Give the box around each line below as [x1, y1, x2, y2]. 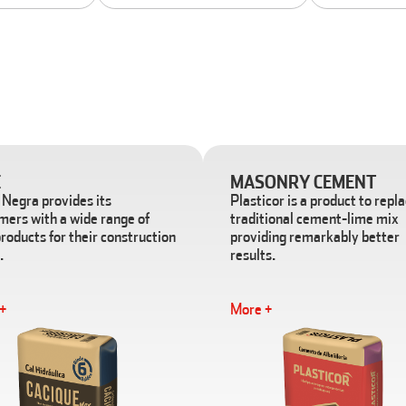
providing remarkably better [229, 226, 400, 246]
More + [229, 298, 272, 319]
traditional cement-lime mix [229, 208, 399, 228]
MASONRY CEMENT [229, 170, 376, 193]
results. [229, 244, 275, 265]
